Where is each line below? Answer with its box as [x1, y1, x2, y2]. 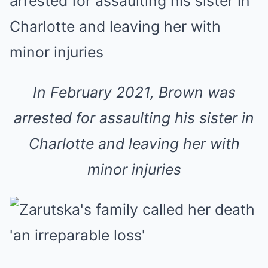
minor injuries [87, 160, 181, 178]
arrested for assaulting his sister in [14, 109, 254, 127]
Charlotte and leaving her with [28, 135, 240, 153]
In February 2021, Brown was [32, 83, 236, 101]
